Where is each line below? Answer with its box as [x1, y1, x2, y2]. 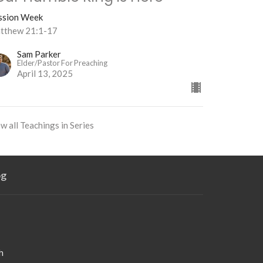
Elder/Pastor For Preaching [17, 58, 108, 68]
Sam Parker [17, 49, 62, 60]
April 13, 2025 [17, 68, 73, 79]
